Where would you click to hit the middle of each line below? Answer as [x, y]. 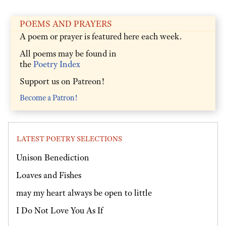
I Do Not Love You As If [60, 210]
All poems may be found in [68, 53]
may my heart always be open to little [84, 192]
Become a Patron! [48, 98]
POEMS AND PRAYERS [66, 23]
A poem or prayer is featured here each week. [101, 36]
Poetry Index [57, 64]
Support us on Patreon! [62, 81]
